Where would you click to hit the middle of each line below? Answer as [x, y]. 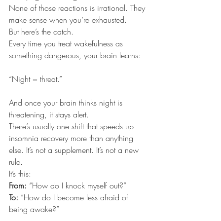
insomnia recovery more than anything [72, 138]
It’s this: [20, 174]
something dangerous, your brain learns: [75, 55]
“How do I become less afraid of [76, 198]
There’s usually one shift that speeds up [73, 127]
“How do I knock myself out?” [78, 186]
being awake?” [34, 209]
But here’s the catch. [41, 32]
